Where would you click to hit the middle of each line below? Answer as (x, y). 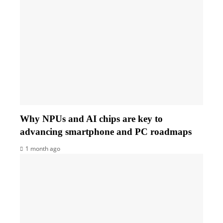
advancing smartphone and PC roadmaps (106, 131)
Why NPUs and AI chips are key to (91, 118)
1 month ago (43, 148)
